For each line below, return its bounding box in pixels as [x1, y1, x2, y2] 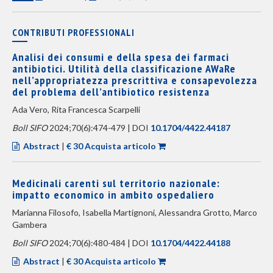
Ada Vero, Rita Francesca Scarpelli [12, 104, 140, 115]
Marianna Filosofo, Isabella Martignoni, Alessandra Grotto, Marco [12, 207, 257, 218]
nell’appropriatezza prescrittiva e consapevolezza [12, 73, 257, 87]
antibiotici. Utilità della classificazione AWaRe [12, 62, 236, 76]
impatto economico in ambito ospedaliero [12, 188, 214, 202]
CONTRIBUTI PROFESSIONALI [12, 26, 135, 38]
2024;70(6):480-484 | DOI [48, 238, 151, 248]
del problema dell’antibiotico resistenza [12, 85, 210, 99]
